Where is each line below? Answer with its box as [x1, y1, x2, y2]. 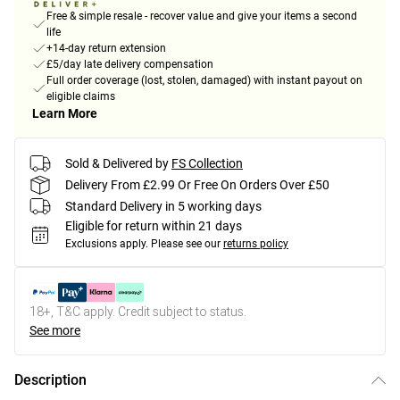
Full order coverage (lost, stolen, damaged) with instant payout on [46, 74, 362, 87]
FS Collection [171, 155, 243, 171]
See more [29, 323, 80, 338]
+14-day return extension [46, 42, 166, 55]
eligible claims [46, 90, 115, 104]
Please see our [151, 237, 221, 251]
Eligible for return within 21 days [65, 219, 242, 234]
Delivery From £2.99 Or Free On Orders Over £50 [65, 177, 329, 192]
